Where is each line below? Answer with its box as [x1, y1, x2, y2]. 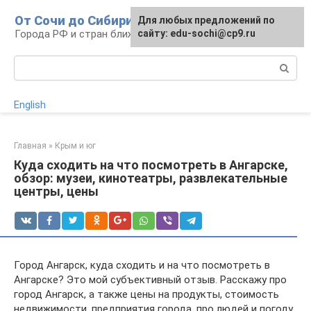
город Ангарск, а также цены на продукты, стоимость [14, 288, 279, 301]
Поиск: [14, 56, 47, 69]
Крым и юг [55, 141, 96, 151]
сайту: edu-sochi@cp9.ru [137, 28, 255, 39]
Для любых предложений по [137, 15, 275, 26]
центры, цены [14, 184, 99, 199]
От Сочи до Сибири [15, 13, 133, 28]
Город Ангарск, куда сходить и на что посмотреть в [14, 259, 270, 271]
